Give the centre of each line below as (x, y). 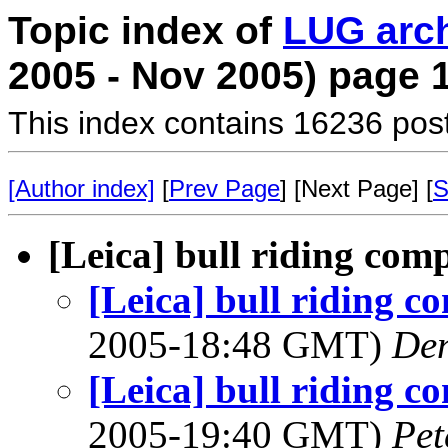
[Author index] (81, 188)
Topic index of (145, 30)
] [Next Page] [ (356, 188)
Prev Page (224, 188)
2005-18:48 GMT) (240, 344)
